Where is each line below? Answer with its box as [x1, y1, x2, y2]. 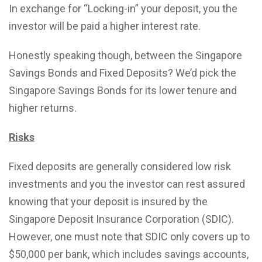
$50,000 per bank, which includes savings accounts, [9, 248, 249, 260]
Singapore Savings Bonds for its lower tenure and [9, 84, 237, 96]
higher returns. [9, 102, 77, 114]
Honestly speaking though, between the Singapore [9, 49, 242, 61]
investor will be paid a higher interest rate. [9, 20, 201, 32]
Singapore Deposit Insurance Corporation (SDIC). [9, 213, 234, 225]
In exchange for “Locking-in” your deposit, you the [9, 2, 237, 15]
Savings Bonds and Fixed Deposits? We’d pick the [9, 67, 236, 79]
